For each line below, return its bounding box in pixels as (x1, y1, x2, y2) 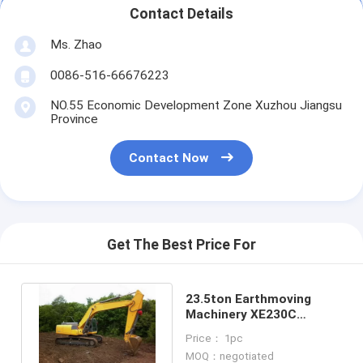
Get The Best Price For (107, 237, 256, 254)
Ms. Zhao (49, 36, 102, 52)
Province (49, 111, 98, 126)
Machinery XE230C (185, 306, 297, 322)
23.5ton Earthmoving (185, 291, 311, 306)
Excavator (185, 322, 246, 337)
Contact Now (129, 151, 209, 166)
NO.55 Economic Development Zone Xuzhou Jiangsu (49, 97, 342, 113)
